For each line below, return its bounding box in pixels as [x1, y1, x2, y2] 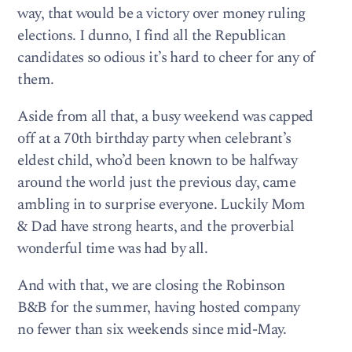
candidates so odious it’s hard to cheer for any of [17, 46, 315, 69]
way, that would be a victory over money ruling [17, 2, 306, 25]
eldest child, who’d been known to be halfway [17, 148, 298, 172]
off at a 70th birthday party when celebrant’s [17, 126, 291, 150]
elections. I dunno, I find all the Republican [17, 24, 286, 47]
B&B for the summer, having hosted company [17, 296, 300, 320]
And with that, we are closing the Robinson [17, 274, 285, 298]
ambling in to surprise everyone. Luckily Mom [17, 192, 306, 216]
